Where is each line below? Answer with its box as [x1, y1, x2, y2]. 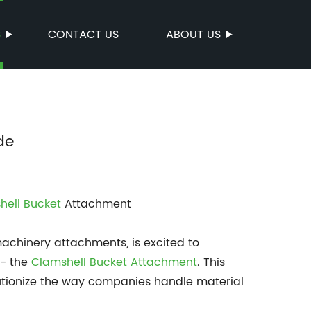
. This [197, 253, 225, 271]
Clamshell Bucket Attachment [31, 253, 197, 271]
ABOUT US [166, 26, 221, 44]
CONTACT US [48, 26, 119, 44]
